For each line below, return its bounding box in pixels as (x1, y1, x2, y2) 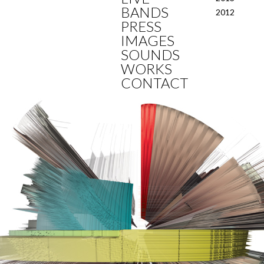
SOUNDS (121, 46, 180, 63)
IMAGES (121, 32, 174, 49)
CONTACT (121, 74, 188, 91)
